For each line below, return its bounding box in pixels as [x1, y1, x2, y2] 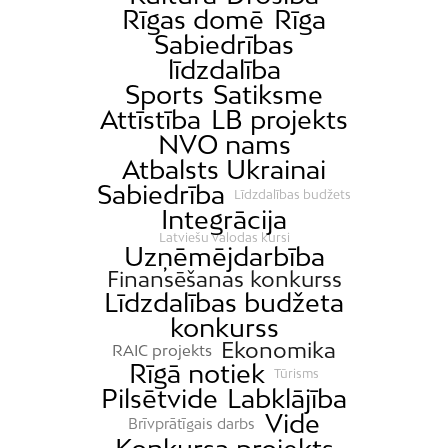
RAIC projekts [111, 341, 212, 360]
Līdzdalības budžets [234, 186, 352, 202]
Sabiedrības [154, 29, 294, 61]
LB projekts [210, 104, 348, 136]
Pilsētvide [100, 383, 218, 415]
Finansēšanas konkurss [106, 266, 342, 293]
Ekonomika [221, 337, 337, 364]
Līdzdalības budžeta [104, 287, 344, 319]
